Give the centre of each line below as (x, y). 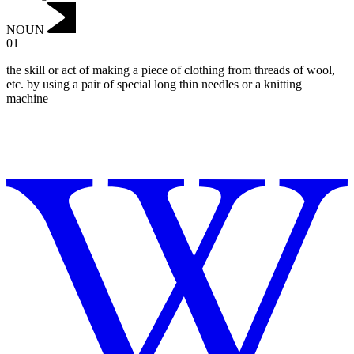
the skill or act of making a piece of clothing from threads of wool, (171, 70)
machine (27, 99)
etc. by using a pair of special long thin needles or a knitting (154, 85)
